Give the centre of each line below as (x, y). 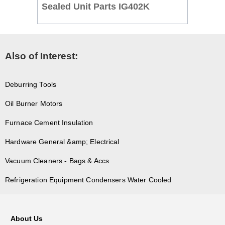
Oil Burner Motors (34, 104)
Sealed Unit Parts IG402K (95, 6)
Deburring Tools (31, 85)
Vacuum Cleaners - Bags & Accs (57, 161)
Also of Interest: (41, 56)
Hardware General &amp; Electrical (62, 142)
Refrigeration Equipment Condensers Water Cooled (88, 180)
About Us (27, 219)
